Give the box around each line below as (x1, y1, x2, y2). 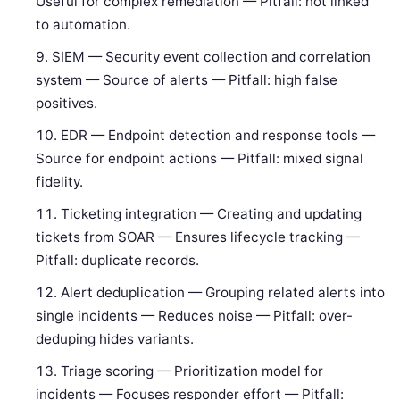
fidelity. (36, 173, 84, 191)
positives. (36, 95, 98, 112)
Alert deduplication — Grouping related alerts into (61, 284, 386, 302)
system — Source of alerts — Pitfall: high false (36, 71, 338, 89)
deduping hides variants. (36, 330, 195, 348)
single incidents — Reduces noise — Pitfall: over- (36, 307, 354, 325)
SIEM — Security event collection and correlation (52, 48, 371, 66)
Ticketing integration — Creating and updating (61, 205, 362, 223)
